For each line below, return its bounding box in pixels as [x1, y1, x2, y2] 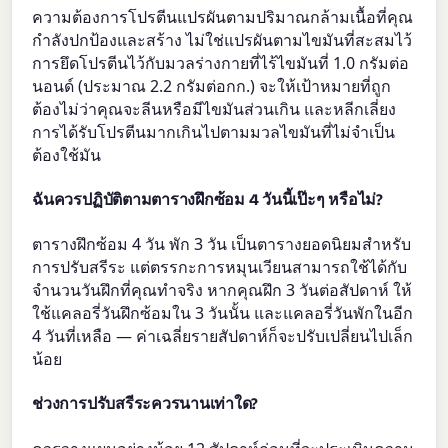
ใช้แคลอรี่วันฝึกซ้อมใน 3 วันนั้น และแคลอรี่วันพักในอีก [32, 302, 414, 325]
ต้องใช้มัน [32, 143, 102, 166]
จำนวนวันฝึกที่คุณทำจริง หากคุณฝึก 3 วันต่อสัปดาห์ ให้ [32, 279, 413, 302]
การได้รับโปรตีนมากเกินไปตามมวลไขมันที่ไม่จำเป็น [32, 120, 396, 143]
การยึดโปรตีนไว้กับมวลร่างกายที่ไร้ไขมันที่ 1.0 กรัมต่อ [32, 51, 410, 74]
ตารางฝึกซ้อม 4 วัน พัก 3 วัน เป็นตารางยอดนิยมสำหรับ [32, 233, 412, 256]
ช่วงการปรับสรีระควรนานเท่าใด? [32, 394, 259, 414]
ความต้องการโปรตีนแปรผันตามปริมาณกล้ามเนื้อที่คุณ [32, 5, 414, 28]
